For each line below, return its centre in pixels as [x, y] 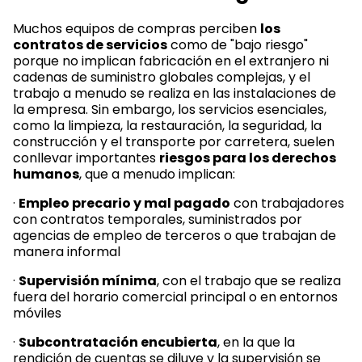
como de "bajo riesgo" [238, 45]
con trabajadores [287, 203]
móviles [37, 313]
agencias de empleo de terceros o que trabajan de [175, 236]
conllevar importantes [86, 158]
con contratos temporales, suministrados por [158, 219]
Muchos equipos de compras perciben [137, 29]
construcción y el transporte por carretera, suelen [174, 142]
